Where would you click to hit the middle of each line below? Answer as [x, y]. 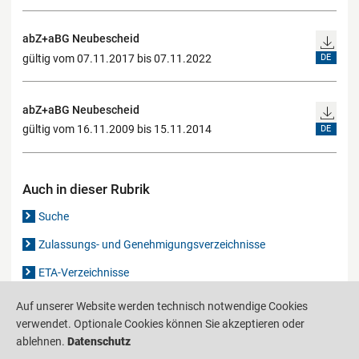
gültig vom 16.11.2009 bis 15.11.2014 [117, 129]
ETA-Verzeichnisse [84, 272]
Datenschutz [99, 341]
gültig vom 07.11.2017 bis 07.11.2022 [117, 58]
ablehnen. [42, 341]
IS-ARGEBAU [290, 351]
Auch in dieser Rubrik [86, 189]
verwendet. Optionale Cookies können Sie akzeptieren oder [160, 323]
